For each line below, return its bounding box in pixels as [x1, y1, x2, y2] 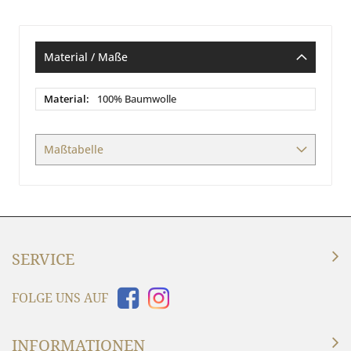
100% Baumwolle [97, 91, 176, 106]
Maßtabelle [44, 141, 103, 157]
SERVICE [12, 248, 74, 270]
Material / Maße [44, 49, 128, 64]
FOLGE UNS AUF [12, 288, 108, 306]
